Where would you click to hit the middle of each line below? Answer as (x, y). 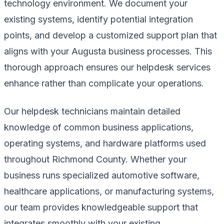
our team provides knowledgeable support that (101, 207)
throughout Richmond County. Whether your (95, 159)
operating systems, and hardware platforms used (105, 143)
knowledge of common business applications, (99, 127)
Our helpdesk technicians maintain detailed (92, 111)
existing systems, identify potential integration (98, 19)
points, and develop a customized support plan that (110, 35)
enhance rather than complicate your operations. (104, 83)
